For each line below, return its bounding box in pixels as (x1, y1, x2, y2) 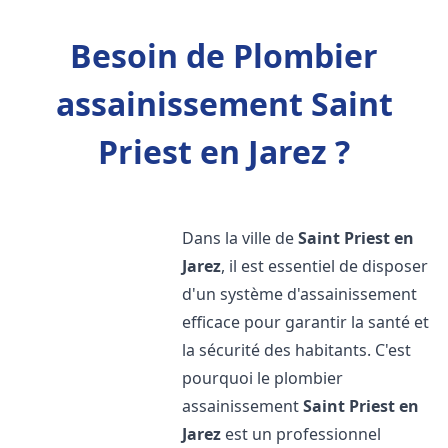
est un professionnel (221, 423, 382, 445)
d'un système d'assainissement (182, 283, 418, 305)
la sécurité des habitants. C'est (182, 339, 412, 361)
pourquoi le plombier (182, 367, 344, 389)
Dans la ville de (182, 227, 299, 249)
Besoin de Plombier (70, 34, 378, 77)
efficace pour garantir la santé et (182, 311, 430, 333)
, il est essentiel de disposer (221, 255, 429, 277)
